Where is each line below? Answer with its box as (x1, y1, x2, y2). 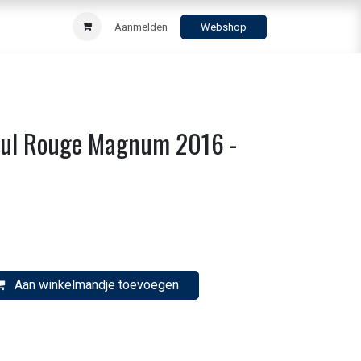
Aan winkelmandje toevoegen (11, 277, 179, 293)
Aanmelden (114, 20, 168, 33)
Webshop (201, 20, 247, 33)
